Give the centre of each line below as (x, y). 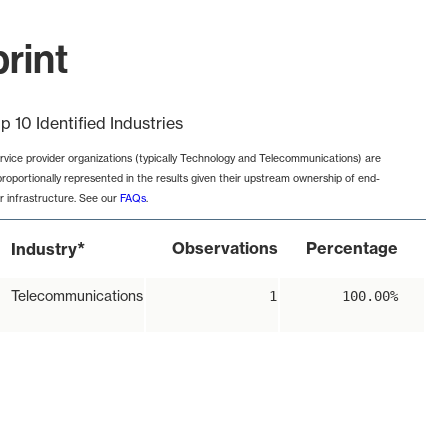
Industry (44, 249)
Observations (225, 248)
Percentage (352, 248)
